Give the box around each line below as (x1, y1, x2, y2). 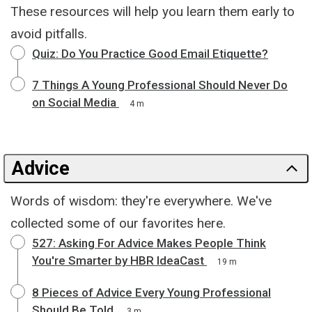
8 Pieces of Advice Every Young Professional (32, 285, 271, 299)
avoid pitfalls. (10, 25, 87, 42)
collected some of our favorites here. (10, 214, 226, 231)
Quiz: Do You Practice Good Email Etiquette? (32, 46, 268, 61)
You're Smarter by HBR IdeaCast (32, 253, 204, 267)
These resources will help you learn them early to (10, 3, 295, 19)
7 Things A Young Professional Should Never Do (32, 77, 288, 92)
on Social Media (32, 95, 116, 109)
